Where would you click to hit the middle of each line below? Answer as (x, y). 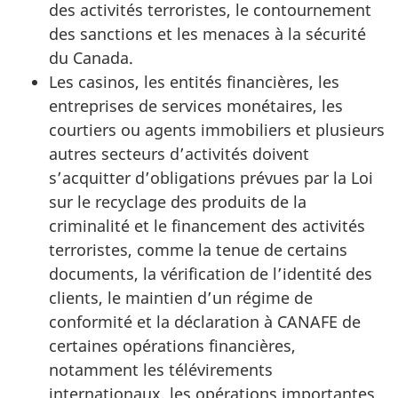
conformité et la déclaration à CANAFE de (205, 321)
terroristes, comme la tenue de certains (198, 249)
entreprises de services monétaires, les (196, 105)
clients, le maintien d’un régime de (181, 297)
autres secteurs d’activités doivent (179, 153)
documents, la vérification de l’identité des (211, 273)
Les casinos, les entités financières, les (194, 81)
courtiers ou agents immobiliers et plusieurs (217, 129)
